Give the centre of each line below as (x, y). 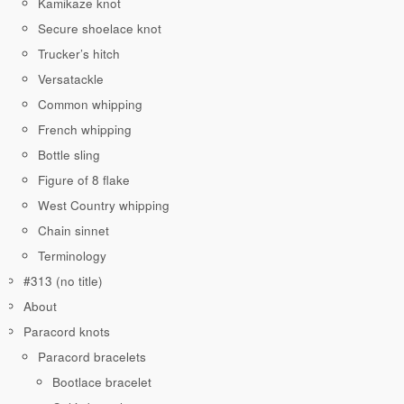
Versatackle (71, 79)
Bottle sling (69, 155)
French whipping (85, 130)
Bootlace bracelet (102, 382)
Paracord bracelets (92, 357)
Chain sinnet (73, 231)
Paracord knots (67, 332)
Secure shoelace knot (100, 29)
